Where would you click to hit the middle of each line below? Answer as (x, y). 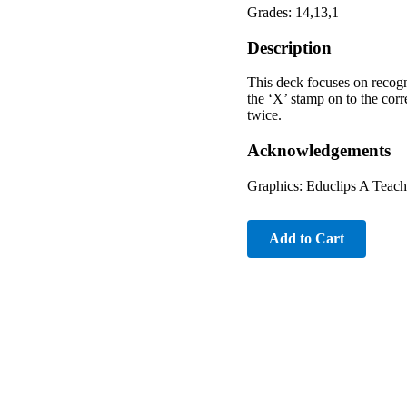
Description (289, 47)
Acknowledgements (319, 151)
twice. (264, 115)
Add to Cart (307, 238)
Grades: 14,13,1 (293, 12)
